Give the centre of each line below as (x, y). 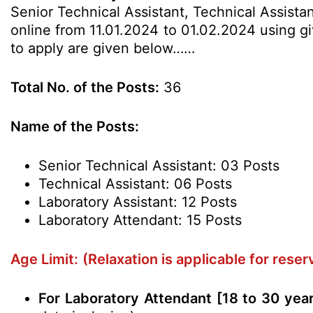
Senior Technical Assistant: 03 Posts (159, 166)
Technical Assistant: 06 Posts (135, 184)
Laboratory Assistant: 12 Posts (138, 202)
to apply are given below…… (103, 48)
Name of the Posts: (75, 126)
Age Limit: (44, 259)
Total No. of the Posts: (85, 87)
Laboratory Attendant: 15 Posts (140, 220)
